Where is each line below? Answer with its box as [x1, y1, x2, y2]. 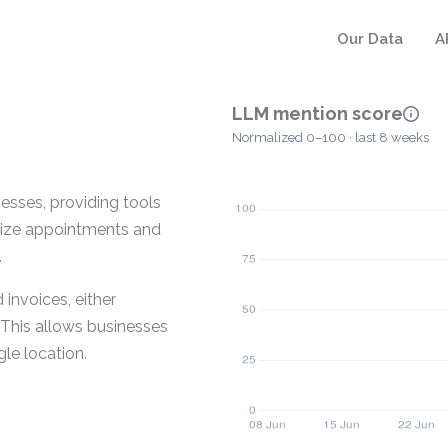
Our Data [337, 30, 403, 48]
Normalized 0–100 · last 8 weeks [232, 130, 429, 146]
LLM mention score [232, 103, 403, 124]
